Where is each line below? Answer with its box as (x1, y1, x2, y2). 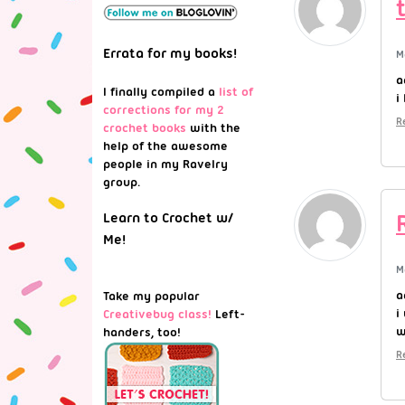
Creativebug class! (103, 306, 212, 321)
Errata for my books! (103, 45, 237, 61)
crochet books (103, 120, 186, 135)
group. (103, 174, 140, 189)
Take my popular (103, 288, 200, 303)
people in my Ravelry (103, 156, 228, 171)
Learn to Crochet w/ (103, 210, 233, 226)
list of (219, 84, 253, 99)
